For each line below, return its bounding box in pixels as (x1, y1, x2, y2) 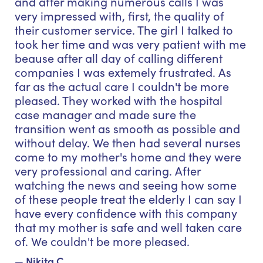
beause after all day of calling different (15, 49, 222, 66)
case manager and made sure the (15, 106, 196, 122)
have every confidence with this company (15, 204, 237, 221)
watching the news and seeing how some (15, 176, 237, 193)
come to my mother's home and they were (15, 148, 241, 164)
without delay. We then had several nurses (15, 134, 241, 150)
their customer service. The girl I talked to (15, 21, 233, 38)
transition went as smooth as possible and (15, 120, 240, 136)
